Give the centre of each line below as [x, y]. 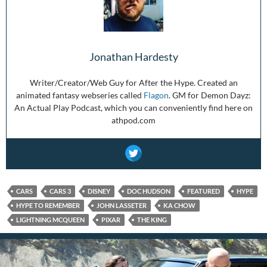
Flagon [156, 95]
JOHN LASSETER [122, 205]
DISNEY [99, 191]
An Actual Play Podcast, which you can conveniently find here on [133, 107]
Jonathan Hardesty [133, 56]
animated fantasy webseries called [80, 95]
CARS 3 [60, 191]
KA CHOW [179, 205]
